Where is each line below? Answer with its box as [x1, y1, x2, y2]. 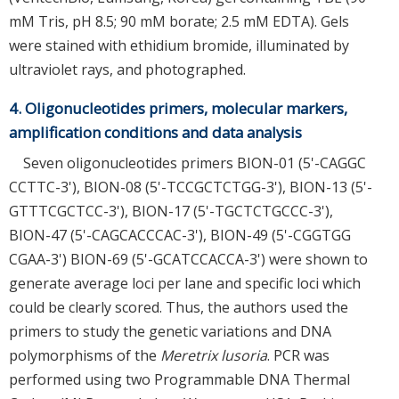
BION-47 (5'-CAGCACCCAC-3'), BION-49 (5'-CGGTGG [9, 224, 351, 245]
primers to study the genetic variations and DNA [9, 321, 331, 341]
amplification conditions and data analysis [9, 121, 302, 142]
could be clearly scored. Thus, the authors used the [9, 297, 348, 317]
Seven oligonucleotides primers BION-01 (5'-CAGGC [23, 152, 366, 173]
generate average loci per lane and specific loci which [9, 273, 361, 293]
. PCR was [267, 345, 330, 365]
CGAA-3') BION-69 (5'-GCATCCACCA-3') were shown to [9, 248, 368, 269]
